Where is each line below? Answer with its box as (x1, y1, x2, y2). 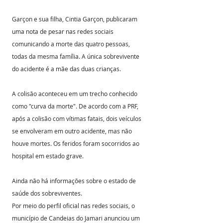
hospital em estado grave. (12, 152, 84, 160)
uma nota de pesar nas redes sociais (12, 27, 115, 35)
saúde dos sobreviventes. (12, 189, 82, 197)
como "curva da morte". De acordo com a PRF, (12, 102, 140, 110)
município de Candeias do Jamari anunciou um (12, 214, 141, 222)
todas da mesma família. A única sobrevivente (12, 52, 141, 60)
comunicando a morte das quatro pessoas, (12, 40, 131, 48)
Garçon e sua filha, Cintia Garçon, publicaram (12, 15, 139, 23)
